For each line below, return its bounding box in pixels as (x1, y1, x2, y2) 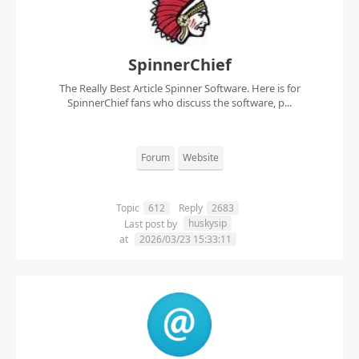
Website (182, 151, 219, 165)
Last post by (123, 217, 179, 232)
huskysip (188, 216, 227, 231)
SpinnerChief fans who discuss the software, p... (67, 95, 292, 111)
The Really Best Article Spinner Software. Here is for (58, 81, 301, 96)
